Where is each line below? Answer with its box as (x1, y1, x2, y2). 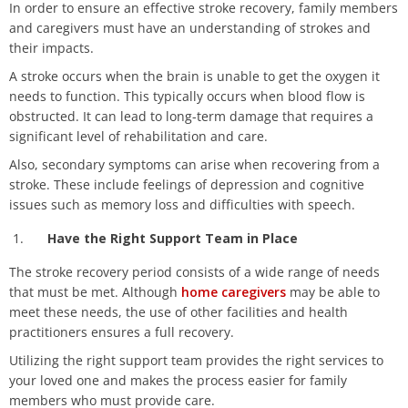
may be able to (286, 283, 380, 301)
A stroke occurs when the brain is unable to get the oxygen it (9, 67, 380, 86)
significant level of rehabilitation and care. (9, 127, 268, 146)
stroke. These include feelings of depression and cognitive (9, 176, 364, 194)
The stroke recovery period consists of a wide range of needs (9, 263, 380, 281)
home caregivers (181, 283, 286, 301)
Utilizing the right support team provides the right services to (9, 352, 383, 370)
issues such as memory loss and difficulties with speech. (9, 196, 355, 214)
